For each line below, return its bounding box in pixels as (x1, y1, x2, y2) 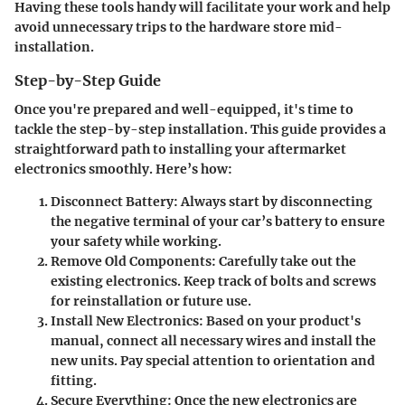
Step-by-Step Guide (14, 71, 161, 89)
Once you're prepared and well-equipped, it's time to (14, 101, 353, 118)
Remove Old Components (51, 253, 212, 270)
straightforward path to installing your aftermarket (14, 141, 346, 158)
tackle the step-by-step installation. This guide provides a (14, 121, 386, 138)
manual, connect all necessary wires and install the (51, 333, 376, 350)
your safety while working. (51, 233, 221, 250)
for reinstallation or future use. (51, 293, 251, 310)
